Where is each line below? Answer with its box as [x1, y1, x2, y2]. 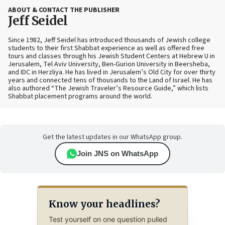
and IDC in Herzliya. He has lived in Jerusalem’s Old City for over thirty [8, 67, 215, 78]
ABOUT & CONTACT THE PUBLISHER [8, 5, 120, 16]
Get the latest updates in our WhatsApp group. [43, 132, 182, 143]
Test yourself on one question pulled [48, 215, 167, 224]
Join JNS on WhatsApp [77, 149, 158, 158]
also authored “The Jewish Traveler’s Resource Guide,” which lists [8, 83, 208, 94]
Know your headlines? [48, 197, 160, 210]
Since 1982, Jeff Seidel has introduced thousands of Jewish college [8, 35, 210, 46]
